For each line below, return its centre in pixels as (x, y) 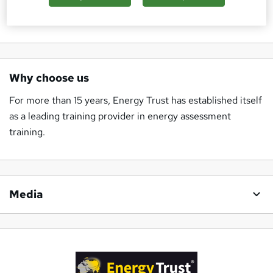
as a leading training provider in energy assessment (120, 116)
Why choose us (49, 78)
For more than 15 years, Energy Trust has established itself (136, 101)
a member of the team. (59, 15)
